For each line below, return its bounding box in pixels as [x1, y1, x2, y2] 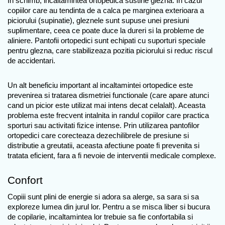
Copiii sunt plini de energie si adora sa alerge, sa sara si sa [8, 192, 199, 201]
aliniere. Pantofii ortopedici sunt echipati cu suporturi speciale [8, 36, 205, 45]
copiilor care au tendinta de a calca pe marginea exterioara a [8, 6, 204, 15]
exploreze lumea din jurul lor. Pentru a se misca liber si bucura [8, 202, 210, 211]
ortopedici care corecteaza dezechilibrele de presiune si [8, 131, 189, 140]
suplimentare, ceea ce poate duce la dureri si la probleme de [8, 26, 204, 35]
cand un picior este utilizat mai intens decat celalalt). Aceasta [8, 101, 205, 109]
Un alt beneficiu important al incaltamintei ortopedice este [8, 81, 193, 89]
